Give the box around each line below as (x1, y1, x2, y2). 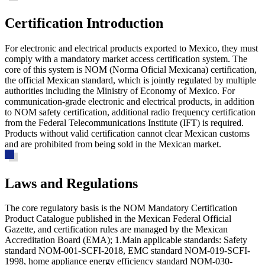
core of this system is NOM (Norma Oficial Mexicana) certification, (5, 64, 257, 75)
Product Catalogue (5, 214, 74, 224)
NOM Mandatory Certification (123, 203, 237, 214)
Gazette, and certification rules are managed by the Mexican (5, 224, 228, 235)
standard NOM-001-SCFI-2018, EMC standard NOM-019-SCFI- (5, 245, 250, 256)
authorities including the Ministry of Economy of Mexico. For (5, 85, 235, 96)
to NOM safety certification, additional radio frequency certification (5, 106, 256, 117)
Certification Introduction (5, 15, 163, 31)
